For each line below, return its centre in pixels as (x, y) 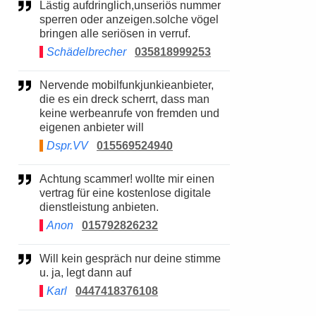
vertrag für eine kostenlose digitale (125, 193)
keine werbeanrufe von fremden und (129, 113)
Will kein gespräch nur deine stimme (45, 259)
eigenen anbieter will (92, 127)
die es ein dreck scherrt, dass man (124, 99)
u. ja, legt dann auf (85, 273)
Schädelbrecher (86, 52)
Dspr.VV (67, 146)
